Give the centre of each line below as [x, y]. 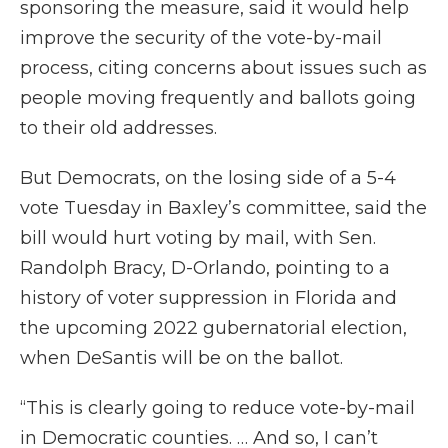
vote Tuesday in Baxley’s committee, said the [223, 208]
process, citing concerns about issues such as [223, 68]
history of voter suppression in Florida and [208, 298]
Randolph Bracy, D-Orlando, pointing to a [205, 268]
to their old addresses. [118, 128]
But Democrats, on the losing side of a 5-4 [208, 178]
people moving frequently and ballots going [218, 98]
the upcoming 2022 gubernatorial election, [213, 328]
